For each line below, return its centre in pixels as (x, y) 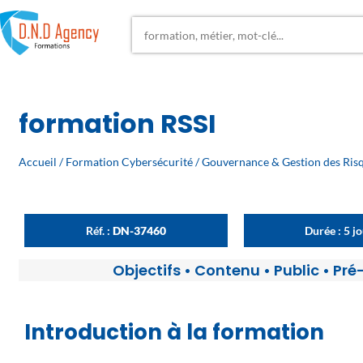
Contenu (227, 271)
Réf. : (100, 231)
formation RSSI (118, 124)
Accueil (38, 162)
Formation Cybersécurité (130, 162)
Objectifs (146, 271)
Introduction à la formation (174, 333)
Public (296, 271)
